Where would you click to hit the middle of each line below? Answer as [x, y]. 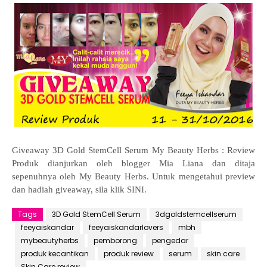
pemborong [115, 241]
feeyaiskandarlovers [126, 228]
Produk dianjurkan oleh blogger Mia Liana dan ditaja [133, 164]
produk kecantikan [55, 254]
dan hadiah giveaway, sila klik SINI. [79, 190]
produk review [129, 254]
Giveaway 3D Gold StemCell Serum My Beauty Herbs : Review [133, 150]
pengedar [170, 241]
